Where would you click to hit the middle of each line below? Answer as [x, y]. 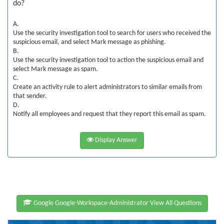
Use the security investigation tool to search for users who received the [112, 33]
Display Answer [115, 140]
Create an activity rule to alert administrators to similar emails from [107, 87]
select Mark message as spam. [55, 69]
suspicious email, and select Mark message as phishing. [89, 42]
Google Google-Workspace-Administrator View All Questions [116, 203]
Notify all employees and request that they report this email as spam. [109, 114]
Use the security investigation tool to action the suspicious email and [108, 60]
